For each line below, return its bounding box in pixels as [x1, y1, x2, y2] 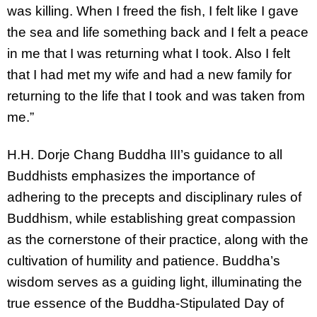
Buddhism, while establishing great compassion [7, 210, 296, 226]
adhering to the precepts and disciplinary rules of [7, 189, 301, 204]
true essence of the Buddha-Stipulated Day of [7, 295, 284, 311]
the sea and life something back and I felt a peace [7, 24, 309, 40]
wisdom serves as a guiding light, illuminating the [7, 274, 302, 289]
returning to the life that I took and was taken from [7, 88, 305, 103]
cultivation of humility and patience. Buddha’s [7, 253, 280, 268]
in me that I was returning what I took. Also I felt [7, 45, 290, 61]
